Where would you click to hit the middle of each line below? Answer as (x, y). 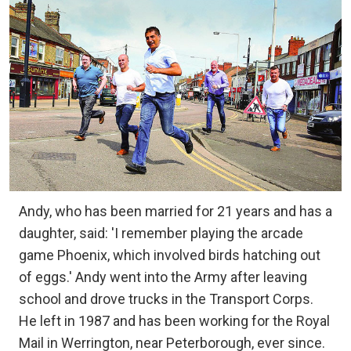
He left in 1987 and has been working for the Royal (174, 320)
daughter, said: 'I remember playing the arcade (161, 233)
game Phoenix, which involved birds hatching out (170, 255)
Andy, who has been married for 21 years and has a (175, 211)
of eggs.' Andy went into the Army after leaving (163, 277)
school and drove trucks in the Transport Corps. (166, 299)
